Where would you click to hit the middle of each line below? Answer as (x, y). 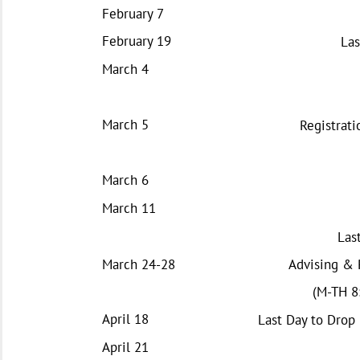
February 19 (137, 41)
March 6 (125, 180)
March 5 (125, 124)
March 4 (125, 69)
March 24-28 (139, 264)
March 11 (129, 208)
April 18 (125, 319)
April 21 (125, 347)
